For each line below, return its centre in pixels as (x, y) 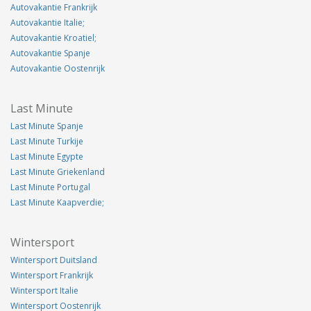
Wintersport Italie (44, 290)
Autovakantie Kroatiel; (53, 37)
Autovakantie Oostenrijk (58, 68)
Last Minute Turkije (47, 141)
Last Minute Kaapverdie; (57, 202)
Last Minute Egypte (47, 156)
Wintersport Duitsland (54, 260)
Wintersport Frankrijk (52, 275)
